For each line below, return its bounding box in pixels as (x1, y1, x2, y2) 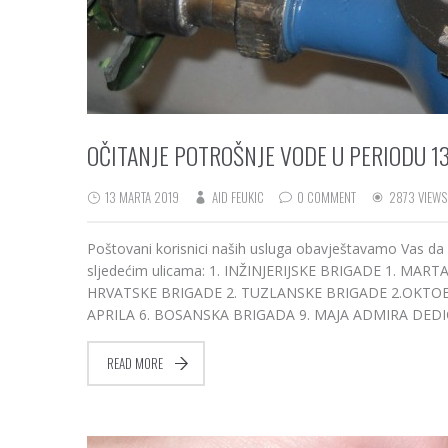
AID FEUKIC (212, 187, 264, 207)
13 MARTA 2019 (102, 187, 179, 207)
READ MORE (107, 353, 163, 373)
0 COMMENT (297, 187, 356, 207)
